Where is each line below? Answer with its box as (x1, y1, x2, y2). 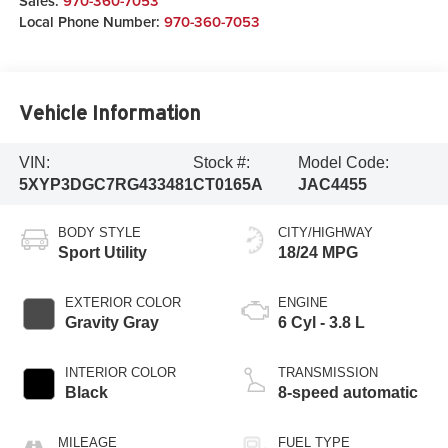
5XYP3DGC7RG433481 (18, 175, 193, 193)
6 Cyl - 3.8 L (278, 313, 365, 331)
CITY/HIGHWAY (278, 224, 373, 240)
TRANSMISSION (278, 364, 378, 380)
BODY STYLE (57, 224, 141, 240)
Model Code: (297, 153, 389, 171)
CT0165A (192, 175, 263, 193)
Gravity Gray (64, 313, 159, 331)
